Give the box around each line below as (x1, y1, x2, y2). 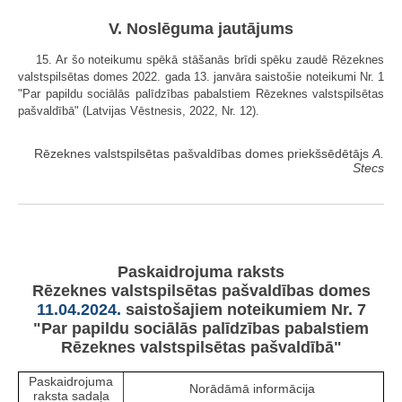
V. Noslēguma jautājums (109, 20, 293, 39)
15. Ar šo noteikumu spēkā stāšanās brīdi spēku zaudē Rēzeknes (36, 53, 384, 67)
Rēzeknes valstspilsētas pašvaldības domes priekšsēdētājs (34, 146, 372, 162)
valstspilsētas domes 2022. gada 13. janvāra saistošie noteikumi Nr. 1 (18, 70, 384, 84)
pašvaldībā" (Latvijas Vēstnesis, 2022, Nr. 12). (18, 104, 259, 118)
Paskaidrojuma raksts (118, 262, 284, 281)
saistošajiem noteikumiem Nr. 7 (120, 300, 366, 319)
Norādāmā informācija (188, 380, 319, 396)
